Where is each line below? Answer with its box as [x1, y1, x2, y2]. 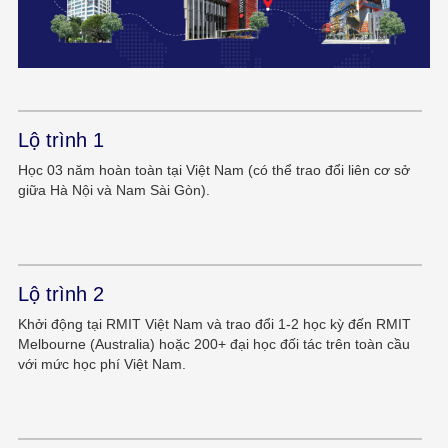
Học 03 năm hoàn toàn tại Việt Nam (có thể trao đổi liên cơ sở [17, 162, 410, 179]
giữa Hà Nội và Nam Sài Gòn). [17, 182, 210, 199]
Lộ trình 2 [17, 283, 104, 306]
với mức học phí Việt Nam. [17, 356, 186, 373]
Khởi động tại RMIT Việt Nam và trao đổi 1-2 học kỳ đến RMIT [17, 316, 411, 333]
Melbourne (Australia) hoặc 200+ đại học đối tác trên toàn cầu [17, 336, 410, 353]
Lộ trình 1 [17, 129, 104, 152]
